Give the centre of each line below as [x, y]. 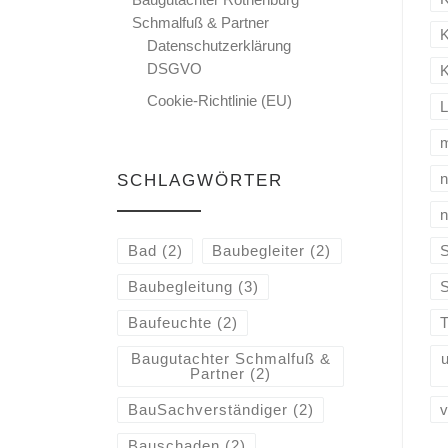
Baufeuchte [169, 323]
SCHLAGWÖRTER [200, 181]
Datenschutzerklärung [219, 45]
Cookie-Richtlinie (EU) [220, 101]
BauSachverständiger [207, 410]
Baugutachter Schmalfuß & [230, 359]
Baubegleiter [259, 251]
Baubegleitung [180, 287]
